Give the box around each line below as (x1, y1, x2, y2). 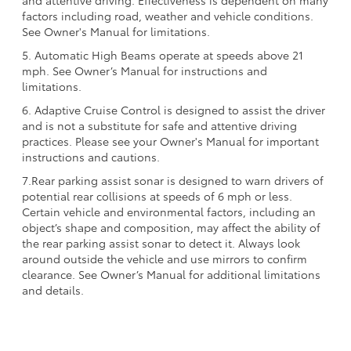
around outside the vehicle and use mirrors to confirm (22, 250, 307, 266)
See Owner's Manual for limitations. (22, 23, 210, 39)
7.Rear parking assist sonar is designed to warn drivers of (22, 172, 324, 188)
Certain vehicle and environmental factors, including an (22, 203, 316, 219)
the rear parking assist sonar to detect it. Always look (22, 234, 300, 251)
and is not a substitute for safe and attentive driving (22, 117, 297, 133)
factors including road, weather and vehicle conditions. (22, 7, 313, 24)
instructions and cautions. (22, 148, 160, 165)
